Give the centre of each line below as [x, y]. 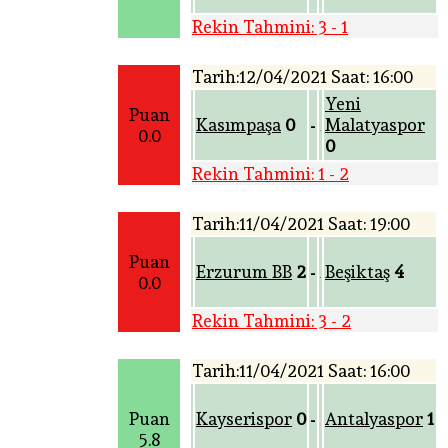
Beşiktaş [357, 272]
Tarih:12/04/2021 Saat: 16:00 [302, 77]
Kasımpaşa [238, 125]
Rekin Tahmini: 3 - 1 [270, 27]
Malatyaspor [375, 125]
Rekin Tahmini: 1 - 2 [270, 174]
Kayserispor [244, 419]
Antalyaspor [374, 419]
